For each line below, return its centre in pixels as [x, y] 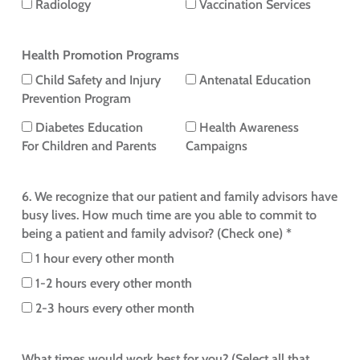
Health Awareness [250, 128]
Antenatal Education [256, 80]
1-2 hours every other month [113, 284]
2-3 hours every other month [115, 309]
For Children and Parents [89, 146]
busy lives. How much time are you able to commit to [169, 215]
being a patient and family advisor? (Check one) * [156, 234]
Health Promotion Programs [100, 55]
